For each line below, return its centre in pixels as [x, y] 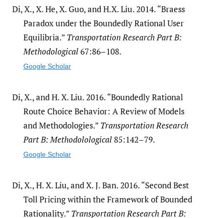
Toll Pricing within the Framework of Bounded [108, 199]
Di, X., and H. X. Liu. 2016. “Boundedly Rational [97, 97]
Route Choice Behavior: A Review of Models [104, 111]
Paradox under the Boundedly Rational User [103, 23]
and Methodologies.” [62, 125]
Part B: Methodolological [67, 139]
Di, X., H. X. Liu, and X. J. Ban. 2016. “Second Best [100, 185]
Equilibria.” [45, 37]
